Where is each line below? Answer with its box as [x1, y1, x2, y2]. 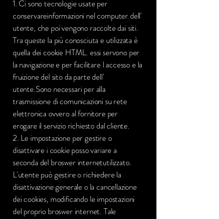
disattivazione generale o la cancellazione [13, 181, 137, 193]
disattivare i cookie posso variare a [13, 144, 117, 156]
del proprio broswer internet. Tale [13, 205, 116, 217]
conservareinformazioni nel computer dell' [13, 10, 142, 22]
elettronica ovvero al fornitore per [13, 108, 118, 119]
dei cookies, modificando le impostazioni [13, 193, 135, 205]
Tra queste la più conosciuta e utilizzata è [13, 34, 138, 46]
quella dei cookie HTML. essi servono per [13, 46, 140, 58]
